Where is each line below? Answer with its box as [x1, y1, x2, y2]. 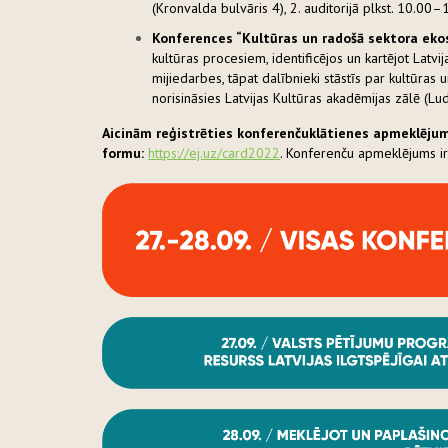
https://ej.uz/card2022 [148, 144, 280, 163]
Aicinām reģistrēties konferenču [102, 124, 309, 143]
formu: [102, 144, 148, 163]
